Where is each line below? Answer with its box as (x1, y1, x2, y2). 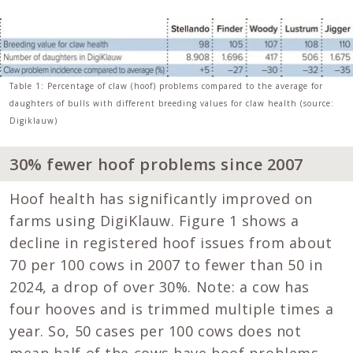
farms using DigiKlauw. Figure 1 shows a (9, 211, 299, 231)
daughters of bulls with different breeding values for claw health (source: (9, 98, 334, 110)
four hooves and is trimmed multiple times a (9, 299, 334, 319)
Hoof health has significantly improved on (9, 189, 313, 209)
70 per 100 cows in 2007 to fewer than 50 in (9, 255, 323, 275)
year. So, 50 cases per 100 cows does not (9, 321, 302, 341)
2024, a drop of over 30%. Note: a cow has (9, 277, 310, 297)
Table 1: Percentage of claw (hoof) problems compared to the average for (9, 80, 323, 92)
